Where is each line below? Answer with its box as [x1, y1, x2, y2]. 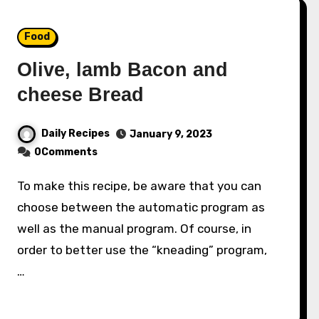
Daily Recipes [41, 127, 110, 140]
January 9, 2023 [130, 127, 213, 140]
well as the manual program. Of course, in [17, 221, 252, 236]
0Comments [34, 145, 98, 158]
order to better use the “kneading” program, [17, 242, 268, 257]
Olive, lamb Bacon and [17, 58, 229, 80]
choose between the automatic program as [17, 199, 266, 214]
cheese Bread [17, 83, 145, 105]
